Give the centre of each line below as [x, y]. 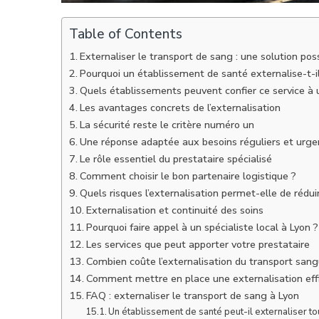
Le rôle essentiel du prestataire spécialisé [176, 159]
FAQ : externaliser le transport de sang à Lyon [192, 296]
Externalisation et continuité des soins [174, 210]
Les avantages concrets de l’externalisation [180, 108]
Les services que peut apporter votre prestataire [198, 244]
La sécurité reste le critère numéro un [167, 125]
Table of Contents [126, 34]
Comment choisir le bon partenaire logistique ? [188, 176]
